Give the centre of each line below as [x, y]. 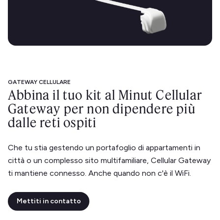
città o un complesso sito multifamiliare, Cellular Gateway [109, 160]
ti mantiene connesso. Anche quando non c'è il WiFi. [99, 173]
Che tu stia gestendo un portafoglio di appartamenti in [104, 147]
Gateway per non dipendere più [102, 108]
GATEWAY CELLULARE [39, 82]
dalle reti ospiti [52, 122]
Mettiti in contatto [49, 201]
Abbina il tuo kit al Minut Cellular [105, 95]
